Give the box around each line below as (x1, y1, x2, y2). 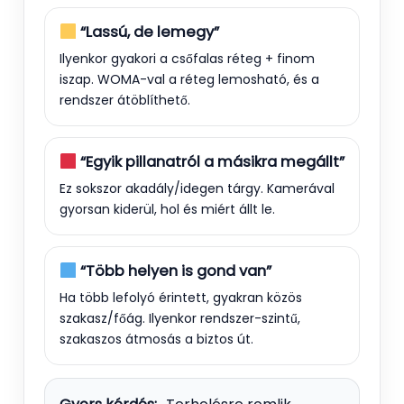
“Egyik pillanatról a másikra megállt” (76, 151, 344, 172)
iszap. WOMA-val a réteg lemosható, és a (60, 69, 319, 88)
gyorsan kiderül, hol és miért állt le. (60, 199, 275, 218)
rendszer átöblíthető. (60, 90, 190, 109)
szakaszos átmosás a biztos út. (60, 329, 253, 348)
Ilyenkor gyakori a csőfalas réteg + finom (60, 49, 315, 68)
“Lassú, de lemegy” (76, 21, 219, 42)
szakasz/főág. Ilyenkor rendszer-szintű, (60, 308, 300, 327)
